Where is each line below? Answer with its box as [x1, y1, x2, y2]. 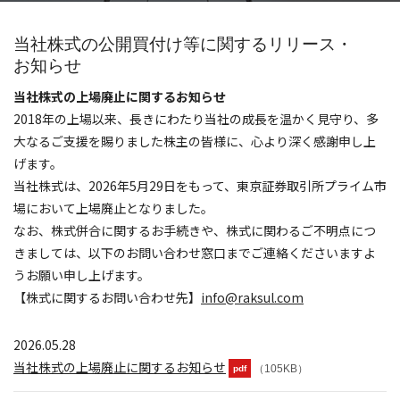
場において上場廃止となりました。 [13, 199, 213, 217]
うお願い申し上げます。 [13, 266, 150, 284]
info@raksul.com [201, 288, 304, 306]
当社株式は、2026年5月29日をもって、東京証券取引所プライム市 [13, 177, 387, 195]
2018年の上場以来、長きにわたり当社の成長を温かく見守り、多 [13, 110, 379, 128]
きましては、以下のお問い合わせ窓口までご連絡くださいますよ [13, 244, 376, 262]
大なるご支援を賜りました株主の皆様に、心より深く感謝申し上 [13, 132, 376, 150]
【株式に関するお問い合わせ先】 [13, 288, 201, 306]
